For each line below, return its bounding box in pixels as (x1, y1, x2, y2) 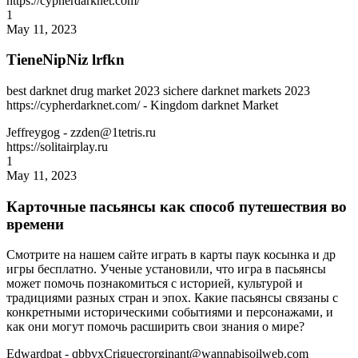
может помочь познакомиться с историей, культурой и (6, 276, 303, 291)
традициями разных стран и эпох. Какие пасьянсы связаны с (6, 291, 338, 305)
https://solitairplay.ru (6, 139, 108, 153)
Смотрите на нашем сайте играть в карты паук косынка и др (6, 248, 336, 262)
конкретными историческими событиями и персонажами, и (6, 305, 333, 320)
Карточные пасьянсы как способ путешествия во (6, 197, 347, 215)
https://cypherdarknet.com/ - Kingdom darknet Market (6, 97, 278, 112)
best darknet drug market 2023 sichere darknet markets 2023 (6, 83, 310, 97)
